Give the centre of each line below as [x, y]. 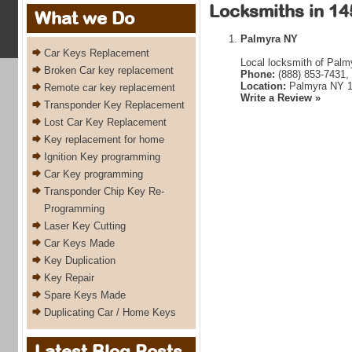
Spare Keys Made [85, 295]
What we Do [84, 18]
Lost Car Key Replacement [105, 122]
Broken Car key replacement [109, 70]
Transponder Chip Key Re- [104, 191]
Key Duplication [80, 260]
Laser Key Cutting [85, 226]
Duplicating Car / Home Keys [110, 312]
